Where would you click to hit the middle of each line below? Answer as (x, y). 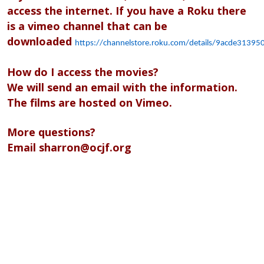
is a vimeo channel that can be (87, 26)
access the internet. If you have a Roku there (127, 11)
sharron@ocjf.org (85, 147)
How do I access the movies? (84, 72)
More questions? (51, 132)
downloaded (41, 41)
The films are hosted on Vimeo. (90, 103)
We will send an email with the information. (122, 87)
